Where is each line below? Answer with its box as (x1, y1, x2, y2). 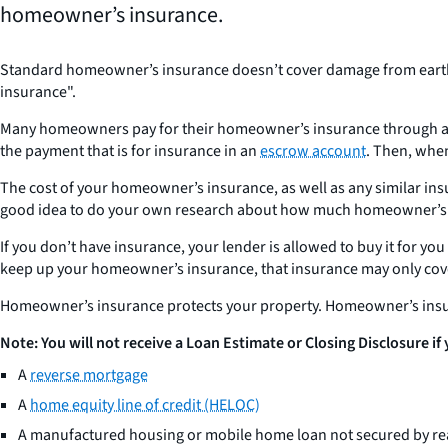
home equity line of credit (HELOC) (30, 394, 260, 416)
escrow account (260, 140, 366, 162)
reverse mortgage (30, 364, 148, 386)
